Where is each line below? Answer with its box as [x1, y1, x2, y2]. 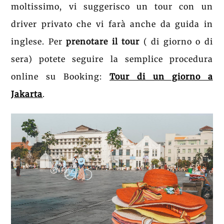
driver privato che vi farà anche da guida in [11, 19, 213, 29]
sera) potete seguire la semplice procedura [11, 54, 213, 64]
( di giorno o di [139, 36, 213, 47]
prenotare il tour [66, 36, 140, 47]
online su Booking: [11, 71, 110, 82]
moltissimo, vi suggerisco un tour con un [11, 1, 213, 12]
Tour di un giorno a [109, 71, 213, 82]
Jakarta [11, 89, 43, 99]
